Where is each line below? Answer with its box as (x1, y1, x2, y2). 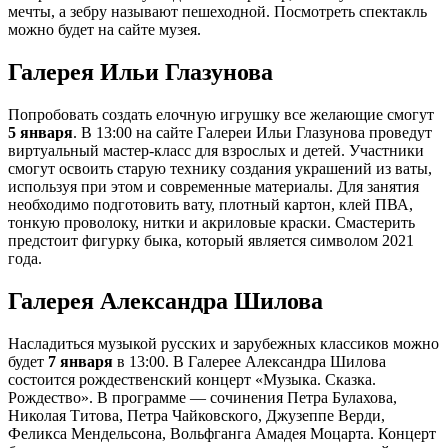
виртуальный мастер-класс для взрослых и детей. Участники (8, 142, 424, 160)
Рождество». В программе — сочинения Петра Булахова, (8, 388, 397, 406)
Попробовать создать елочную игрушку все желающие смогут (8, 106, 434, 124)
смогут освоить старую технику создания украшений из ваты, (8, 160, 432, 178)
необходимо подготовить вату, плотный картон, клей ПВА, (8, 196, 413, 214)
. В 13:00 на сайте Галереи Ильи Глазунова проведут (73, 124, 432, 142)
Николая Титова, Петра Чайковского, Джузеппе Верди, (8, 406, 385, 424)
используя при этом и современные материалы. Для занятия (8, 178, 419, 196)
